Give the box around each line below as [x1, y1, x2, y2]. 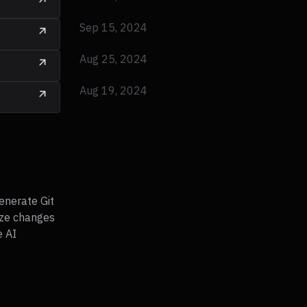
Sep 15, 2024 [79, 21, 147, 35]
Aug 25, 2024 [79, 52, 147, 66]
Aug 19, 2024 [79, 84, 147, 98]
